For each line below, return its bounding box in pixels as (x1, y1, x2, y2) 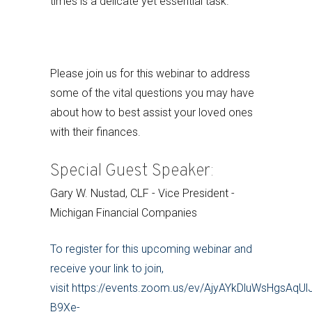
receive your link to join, (50, 262, 164, 275)
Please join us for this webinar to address (50, 67, 250, 80)
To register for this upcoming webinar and (50, 242, 252, 256)
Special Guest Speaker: (50, 161, 217, 182)
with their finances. (50, 125, 141, 139)
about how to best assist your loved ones (50, 106, 253, 119)
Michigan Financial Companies (50, 206, 197, 219)
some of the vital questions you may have (50, 86, 254, 100)
